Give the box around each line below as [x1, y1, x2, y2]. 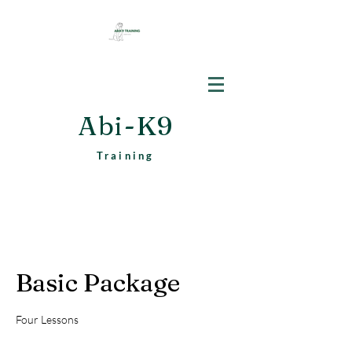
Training [96, 149, 155, 162]
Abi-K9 [78, 110, 174, 141]
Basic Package [16, 267, 180, 298]
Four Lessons [16, 313, 79, 326]
